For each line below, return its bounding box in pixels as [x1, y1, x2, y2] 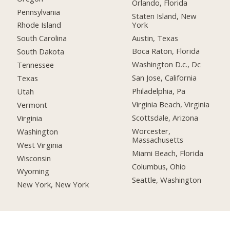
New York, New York [17, 179, 89, 190]
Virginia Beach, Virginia [132, 99, 210, 110]
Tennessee [17, 60, 54, 70]
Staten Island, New [132, 10, 197, 21]
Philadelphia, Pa [132, 86, 186, 97]
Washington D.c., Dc [132, 59, 201, 70]
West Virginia [17, 139, 63, 150]
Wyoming [17, 166, 50, 177]
